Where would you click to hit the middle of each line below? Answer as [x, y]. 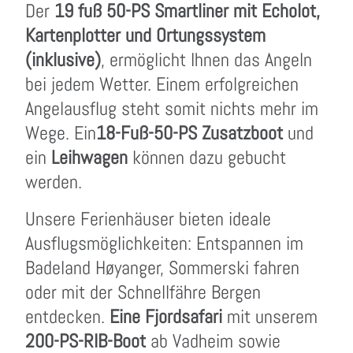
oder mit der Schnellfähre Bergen [143, 292]
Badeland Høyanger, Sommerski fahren [162, 268]
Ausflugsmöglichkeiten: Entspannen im [164, 243]
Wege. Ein [61, 133]
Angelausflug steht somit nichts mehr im [172, 108]
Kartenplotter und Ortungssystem [145, 35]
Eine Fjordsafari [166, 316]
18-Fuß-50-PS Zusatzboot [192, 133]
